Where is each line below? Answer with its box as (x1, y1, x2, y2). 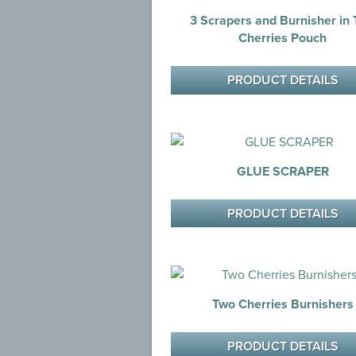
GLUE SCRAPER (236, 161, 329, 180)
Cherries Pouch (238, 29, 327, 48)
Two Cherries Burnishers (211, 295, 354, 314)
